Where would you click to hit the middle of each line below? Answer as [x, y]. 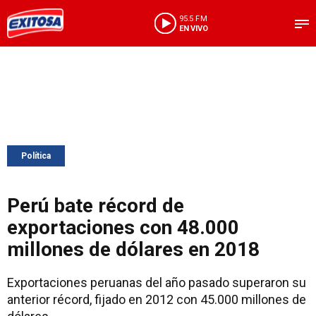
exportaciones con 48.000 [123, 227]
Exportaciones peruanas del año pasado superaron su [157, 282]
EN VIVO [193, 28]
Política [36, 156]
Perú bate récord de [96, 206]
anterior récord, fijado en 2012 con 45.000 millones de [157, 299]
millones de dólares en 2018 [133, 249]
